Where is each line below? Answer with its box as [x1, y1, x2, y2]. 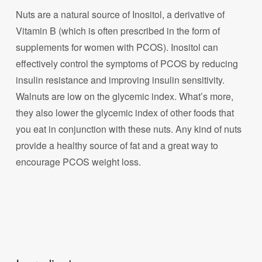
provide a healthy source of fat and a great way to [16, 139, 219, 153]
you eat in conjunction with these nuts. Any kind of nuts [16, 122, 242, 136]
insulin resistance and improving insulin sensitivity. [16, 73, 225, 87]
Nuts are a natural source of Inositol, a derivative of [16, 8, 225, 22]
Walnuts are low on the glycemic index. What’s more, [16, 89, 234, 104]
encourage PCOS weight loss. [16, 155, 142, 169]
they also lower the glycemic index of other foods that [16, 106, 235, 120]
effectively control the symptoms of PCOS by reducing [16, 57, 239, 71]
